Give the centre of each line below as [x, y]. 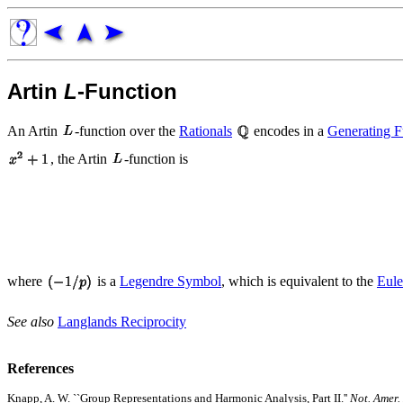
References [40, 368]
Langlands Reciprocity [122, 321]
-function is [156, 158]
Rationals [206, 130]
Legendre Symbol [170, 281]
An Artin [34, 130]
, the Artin [81, 158]
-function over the [127, 130]
